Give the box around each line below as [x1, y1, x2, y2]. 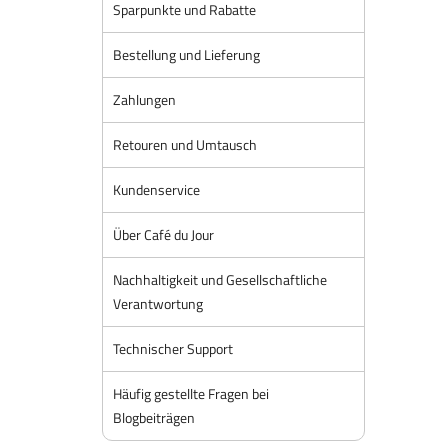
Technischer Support [113, 338, 233, 359]
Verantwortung [113, 293, 203, 314]
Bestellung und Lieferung [113, 44, 260, 65]
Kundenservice [113, 179, 200, 200]
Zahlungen [113, 89, 176, 110]
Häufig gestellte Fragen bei [113, 383, 269, 404]
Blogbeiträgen [113, 407, 195, 428]
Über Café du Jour [113, 224, 214, 245]
